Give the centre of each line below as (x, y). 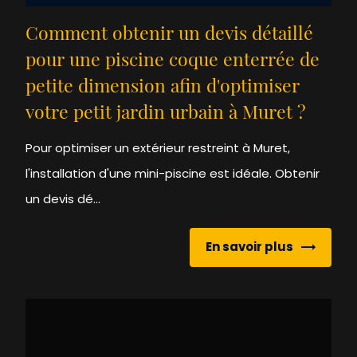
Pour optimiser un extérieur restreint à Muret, (158, 147)
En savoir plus (249, 247)
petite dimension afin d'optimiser (163, 88)
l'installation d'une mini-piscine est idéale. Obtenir (173, 173)
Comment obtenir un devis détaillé (170, 35)
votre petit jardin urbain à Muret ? (166, 114)
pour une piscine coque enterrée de (173, 61)
